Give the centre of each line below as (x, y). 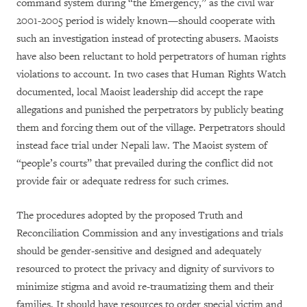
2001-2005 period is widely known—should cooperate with (146, 21)
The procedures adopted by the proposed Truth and (130, 216)
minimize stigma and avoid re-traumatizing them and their (145, 287)
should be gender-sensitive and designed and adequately (139, 251)
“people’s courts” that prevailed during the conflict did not (145, 164)
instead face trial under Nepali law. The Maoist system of (142, 146)
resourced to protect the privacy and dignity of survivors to (145, 269)
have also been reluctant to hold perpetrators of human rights (151, 57)
